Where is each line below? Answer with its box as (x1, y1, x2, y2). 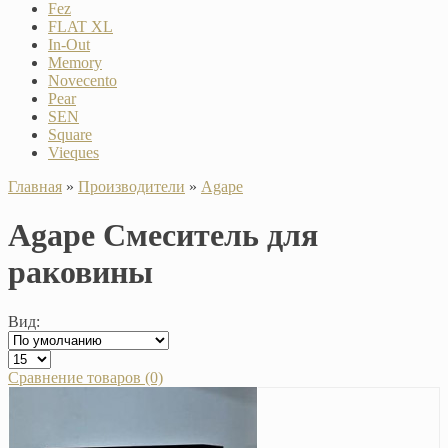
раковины (8, 254, 153, 291)
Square (48, 125, 92, 143)
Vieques (48, 143, 99, 161)
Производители (78, 177, 185, 195)
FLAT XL (48, 17, 113, 35)
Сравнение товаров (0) (8, 368, 163, 386)
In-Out (48, 35, 90, 53)
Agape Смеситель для (8, 217, 318, 254)
